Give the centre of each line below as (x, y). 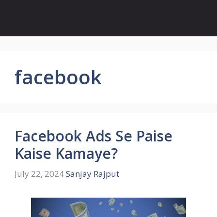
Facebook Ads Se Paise (93, 136)
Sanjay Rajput (93, 173)
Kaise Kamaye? (66, 153)
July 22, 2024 (39, 173)
